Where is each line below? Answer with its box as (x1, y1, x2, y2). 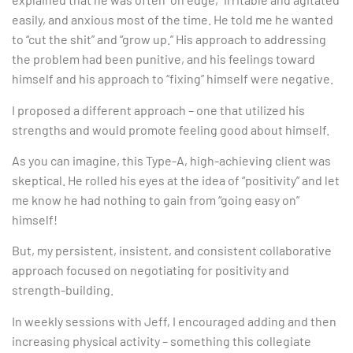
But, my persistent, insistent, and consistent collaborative (12, 243, 332, 258)
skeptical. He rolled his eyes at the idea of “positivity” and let (12, 173, 340, 188)
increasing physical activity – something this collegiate (12, 333, 311, 348)
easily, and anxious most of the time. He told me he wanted (12, 12, 333, 28)
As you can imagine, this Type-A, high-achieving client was (12, 153, 331, 169)
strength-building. (12, 282, 113, 298)
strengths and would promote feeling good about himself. (12, 121, 329, 137)
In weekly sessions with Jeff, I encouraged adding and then (12, 313, 336, 329)
